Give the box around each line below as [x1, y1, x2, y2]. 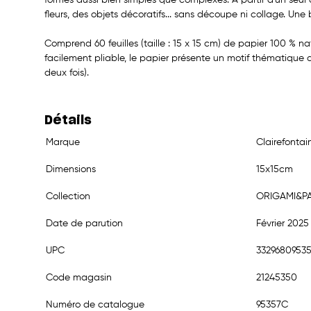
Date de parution [46, 218, 123, 228]
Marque [46, 137, 80, 147]
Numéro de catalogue [46, 299, 144, 310]
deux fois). [44, 67, 89, 78]
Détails [44, 114, 92, 127]
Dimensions [46, 164, 96, 174]
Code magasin [46, 272, 112, 283]
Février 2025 [256, 218, 309, 228]
